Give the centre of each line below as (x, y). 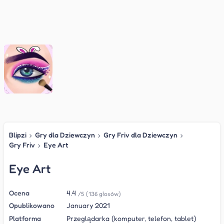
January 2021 (88, 205)
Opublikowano (32, 205)
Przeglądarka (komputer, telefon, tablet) (131, 218)
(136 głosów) (103, 193)
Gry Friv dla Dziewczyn (140, 134)
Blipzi (18, 134)
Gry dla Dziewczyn (65, 134)
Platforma (25, 218)
